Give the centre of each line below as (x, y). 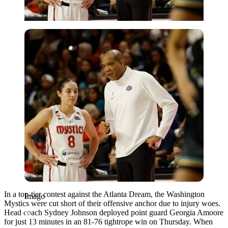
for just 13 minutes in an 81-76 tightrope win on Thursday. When (108, 221)
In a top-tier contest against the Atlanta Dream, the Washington (104, 194)
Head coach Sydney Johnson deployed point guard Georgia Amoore (114, 212)
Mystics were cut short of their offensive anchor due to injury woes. (112, 203)
